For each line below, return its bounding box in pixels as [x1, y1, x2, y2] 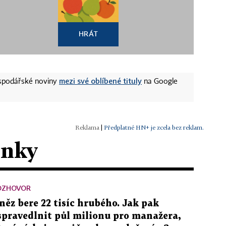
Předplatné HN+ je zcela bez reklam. [104, 123, 204, 131]
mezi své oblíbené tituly [59, 76, 142, 85]
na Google [142, 78, 178, 85]
